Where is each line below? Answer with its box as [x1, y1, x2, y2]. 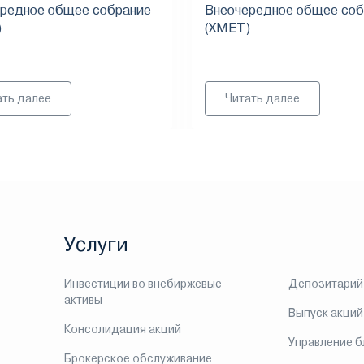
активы [63, 293, 102, 306]
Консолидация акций [63, 323, 181, 336]
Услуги [63, 233, 128, 256]
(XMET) [205, 20, 250, 36]
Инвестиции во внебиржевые [63, 277, 222, 290]
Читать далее [225, 92, 300, 105]
